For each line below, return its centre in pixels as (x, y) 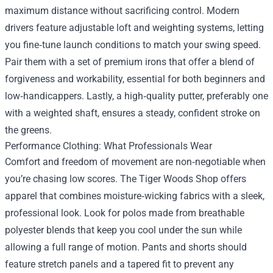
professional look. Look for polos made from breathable (125, 213)
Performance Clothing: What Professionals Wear (108, 146)
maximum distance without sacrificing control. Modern (122, 10)
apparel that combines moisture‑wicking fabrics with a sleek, (135, 196)
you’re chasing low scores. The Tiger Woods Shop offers (126, 179)
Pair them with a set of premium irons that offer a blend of (130, 62)
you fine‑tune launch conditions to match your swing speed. (133, 44)
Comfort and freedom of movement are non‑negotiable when (135, 161)
